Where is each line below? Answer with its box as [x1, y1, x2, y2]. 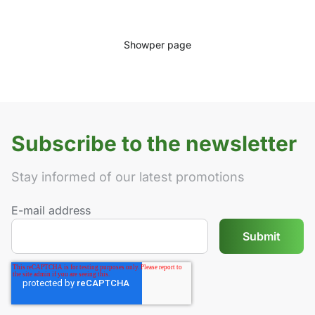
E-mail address [11, 203, 91, 218]
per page [149, 39, 191, 51]
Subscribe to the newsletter [11, 131, 297, 157]
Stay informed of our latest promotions [11, 169, 245, 185]
